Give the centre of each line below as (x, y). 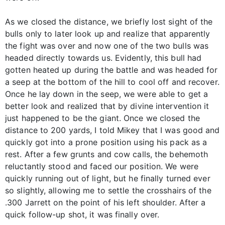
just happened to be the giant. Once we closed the (102, 118)
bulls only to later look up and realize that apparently (108, 34)
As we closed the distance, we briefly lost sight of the (109, 22)
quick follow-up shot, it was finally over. (82, 215)
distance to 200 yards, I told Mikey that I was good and (113, 130)
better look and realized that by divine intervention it (107, 106)
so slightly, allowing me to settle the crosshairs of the (108, 191)
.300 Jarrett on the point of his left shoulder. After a (105, 203)
